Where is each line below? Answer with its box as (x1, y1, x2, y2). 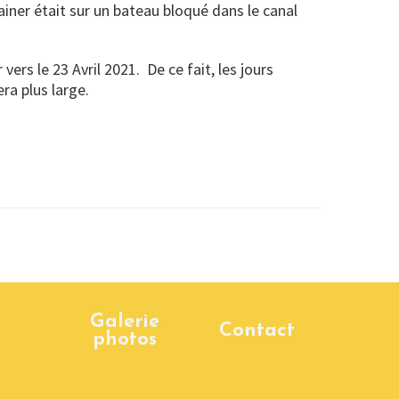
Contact (219, 322, 295, 340)
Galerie (90, 313, 159, 331)
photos (93, 330, 157, 349)
